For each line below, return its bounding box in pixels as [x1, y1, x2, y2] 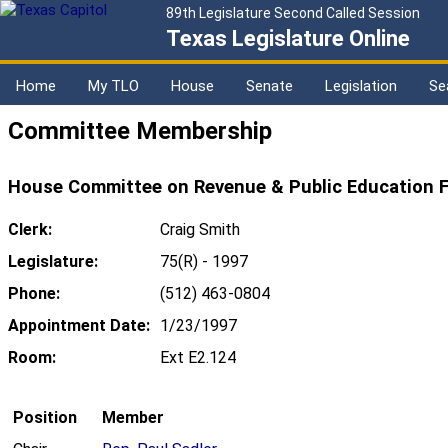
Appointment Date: [8, 316, 150, 336]
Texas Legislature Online [166, 26, 410, 51]
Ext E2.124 [160, 348, 236, 368]
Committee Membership [8, 117, 272, 146]
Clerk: [8, 220, 52, 240]
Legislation [325, 77, 397, 95]
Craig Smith [160, 220, 240, 240]
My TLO [88, 77, 139, 95]
